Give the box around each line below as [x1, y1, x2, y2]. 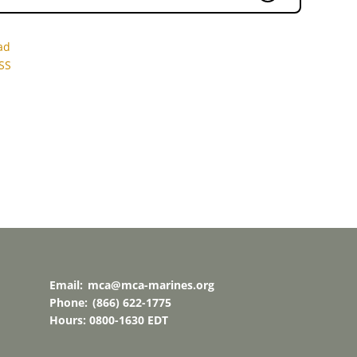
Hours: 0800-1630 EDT [49, 312, 168, 328]
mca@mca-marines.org [87, 277, 214, 292]
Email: [49, 277, 86, 292]
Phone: [49, 295, 91, 310]
